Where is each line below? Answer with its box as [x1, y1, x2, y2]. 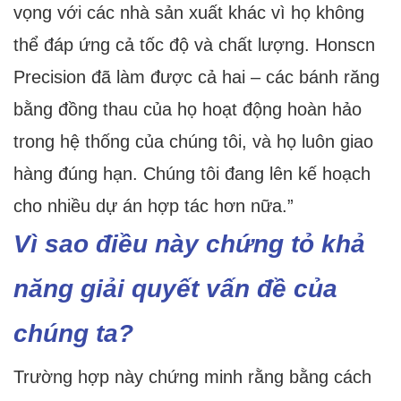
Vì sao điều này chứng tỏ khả [13, 230, 365, 259]
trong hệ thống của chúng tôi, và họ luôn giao [13, 132, 373, 152]
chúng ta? [13, 320, 133, 348]
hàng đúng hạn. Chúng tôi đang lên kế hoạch [13, 164, 371, 184]
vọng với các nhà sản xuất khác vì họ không [13, 3, 364, 23]
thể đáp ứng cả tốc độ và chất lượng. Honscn [13, 35, 375, 55]
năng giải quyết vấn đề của [13, 275, 337, 303]
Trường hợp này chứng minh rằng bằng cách [13, 367, 371, 388]
